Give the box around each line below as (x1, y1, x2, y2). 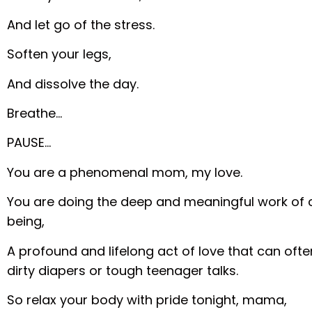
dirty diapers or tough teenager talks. (7, 261, 239, 279)
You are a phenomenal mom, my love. (7, 163, 243, 181)
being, (7, 212, 45, 231)
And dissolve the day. (7, 75, 139, 93)
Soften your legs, (7, 45, 112, 63)
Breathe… (7, 104, 63, 123)
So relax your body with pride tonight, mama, (7, 290, 288, 309)
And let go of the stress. (7, 15, 155, 33)
